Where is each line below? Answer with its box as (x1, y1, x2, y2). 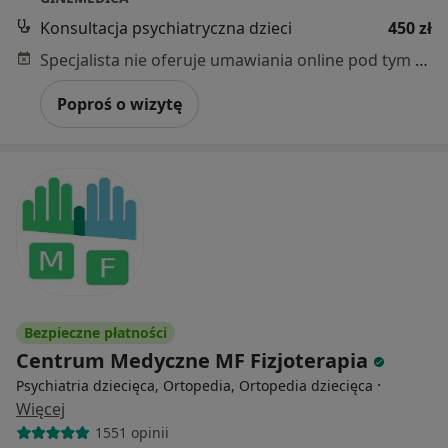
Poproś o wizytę (57, 92, 182, 115)
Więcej (16, 397, 65, 420)
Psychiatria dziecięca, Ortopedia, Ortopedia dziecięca (16, 375, 373, 395)
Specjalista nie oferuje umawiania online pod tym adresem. (415, 48, 428, 71)
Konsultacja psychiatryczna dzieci (40, 16, 292, 39)
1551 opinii (94, 423, 169, 442)
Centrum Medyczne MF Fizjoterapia (16, 346, 373, 374)
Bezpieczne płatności (24, 322, 167, 342)
